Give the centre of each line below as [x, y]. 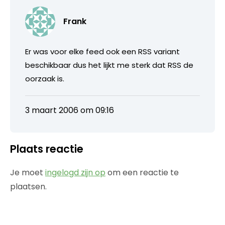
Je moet [28, 172]
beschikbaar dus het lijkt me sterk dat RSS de [109, 65]
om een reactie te [142, 172]
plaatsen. [28, 186]
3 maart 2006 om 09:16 [70, 110]
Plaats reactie [47, 149]
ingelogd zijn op [75, 172]
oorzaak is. [45, 78]
